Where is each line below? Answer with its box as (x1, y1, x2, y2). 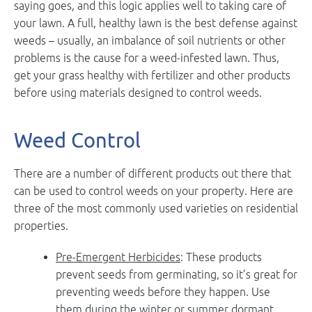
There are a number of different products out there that (14, 166, 291, 180)
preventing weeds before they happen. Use (56, 285, 270, 298)
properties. (14, 219, 68, 232)
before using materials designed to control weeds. (14, 86, 262, 99)
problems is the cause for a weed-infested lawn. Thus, (14, 51, 279, 64)
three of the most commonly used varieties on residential (14, 201, 298, 214)
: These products (180, 250, 262, 263)
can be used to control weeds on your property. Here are (14, 184, 293, 197)
